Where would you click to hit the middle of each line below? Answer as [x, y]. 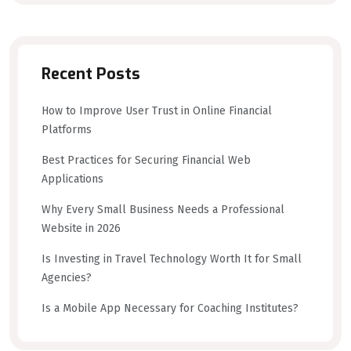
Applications [72, 179]
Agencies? [67, 278]
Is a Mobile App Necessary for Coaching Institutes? [170, 309]
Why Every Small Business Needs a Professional [163, 210]
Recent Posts [91, 74]
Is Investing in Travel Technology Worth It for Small [172, 259]
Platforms [67, 130]
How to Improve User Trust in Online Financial [157, 111]
